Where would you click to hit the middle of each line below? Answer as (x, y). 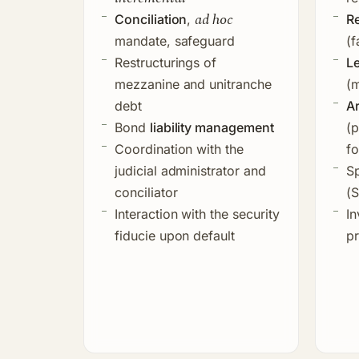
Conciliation (151, 19)
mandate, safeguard (175, 40)
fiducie (135, 235)
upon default (195, 235)
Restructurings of (166, 62)
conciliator (146, 192)
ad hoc (214, 19)
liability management (212, 127)
